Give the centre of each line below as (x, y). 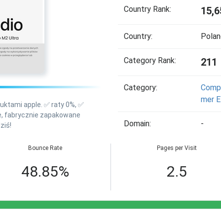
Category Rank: (150, 60)
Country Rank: (147, 9)
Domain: (137, 124)
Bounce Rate (45, 148)
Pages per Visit (177, 148)
